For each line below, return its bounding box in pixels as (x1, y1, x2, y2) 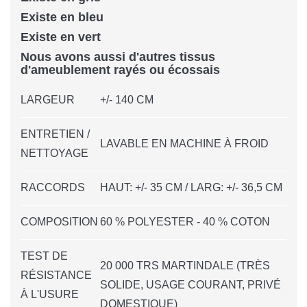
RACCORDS (21, 181, 85, 193)
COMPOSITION (21, 215, 98, 228)
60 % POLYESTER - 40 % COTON (100, 215, 270, 228)
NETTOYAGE (21, 147, 88, 159)
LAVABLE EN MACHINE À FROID (100, 137, 269, 149)
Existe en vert (21, 29, 101, 44)
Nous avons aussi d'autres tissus (21, 49, 215, 64)
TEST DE (21, 249, 68, 262)
